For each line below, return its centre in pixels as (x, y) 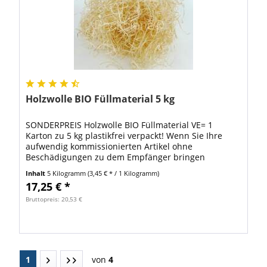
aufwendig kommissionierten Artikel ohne (109, 146)
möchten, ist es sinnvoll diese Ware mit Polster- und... (133, 167)
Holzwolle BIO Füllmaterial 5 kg (100, 99)
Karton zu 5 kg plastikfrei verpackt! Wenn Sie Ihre (124, 135)
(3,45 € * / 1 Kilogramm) (124, 173)
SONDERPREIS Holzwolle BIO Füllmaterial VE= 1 (119, 125)
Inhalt (37, 173)
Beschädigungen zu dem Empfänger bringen (116, 157)
